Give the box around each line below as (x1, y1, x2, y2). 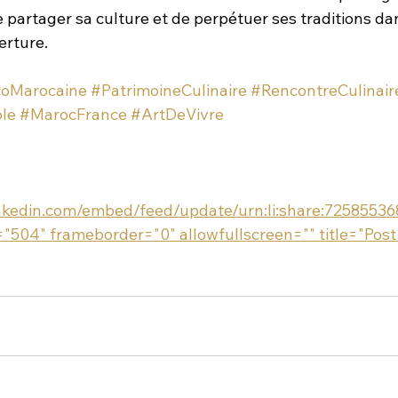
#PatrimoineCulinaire (91, 80, 247, 101)
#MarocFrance (20, 104, 127, 125)
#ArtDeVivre (131, 104, 224, 125)
